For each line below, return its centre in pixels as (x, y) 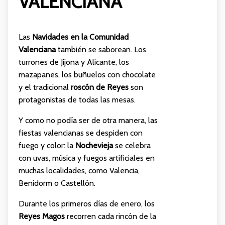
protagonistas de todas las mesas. (77, 100)
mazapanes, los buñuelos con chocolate (87, 75)
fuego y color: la (47, 146)
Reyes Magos (41, 216)
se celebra (132, 146)
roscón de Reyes (99, 87)
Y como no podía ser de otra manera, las (88, 121)
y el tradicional (44, 87)
